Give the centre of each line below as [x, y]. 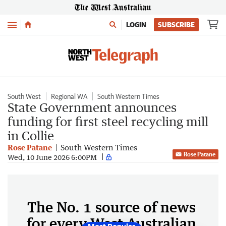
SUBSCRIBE [176, 25]
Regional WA [69, 96]
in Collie [31, 135]
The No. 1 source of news [111, 207]
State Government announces [92, 107]
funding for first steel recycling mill [108, 121]
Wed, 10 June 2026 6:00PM [52, 157]
